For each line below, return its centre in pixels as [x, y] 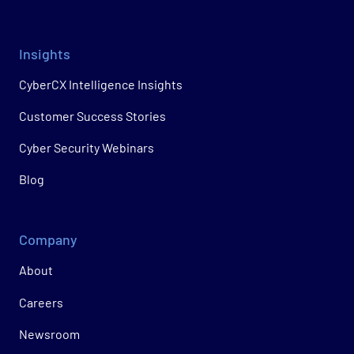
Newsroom [49, 333]
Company [48, 240]
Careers [41, 302]
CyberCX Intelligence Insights [101, 84]
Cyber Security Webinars [87, 147]
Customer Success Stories [92, 115]
